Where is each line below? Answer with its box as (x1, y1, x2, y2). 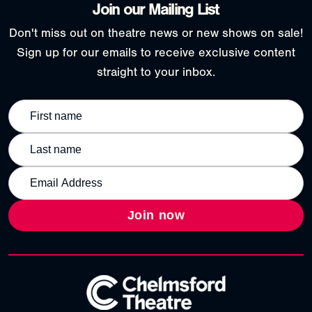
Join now (127, 208, 185, 222)
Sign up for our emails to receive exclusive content (17, 45, 295, 61)
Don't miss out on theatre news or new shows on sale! (9, 26, 303, 41)
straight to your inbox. (97, 65, 215, 80)
